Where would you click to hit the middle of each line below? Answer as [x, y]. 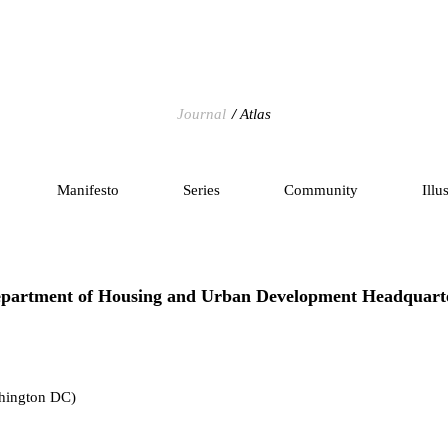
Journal [201, 114]
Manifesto [87, 190]
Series [201, 190]
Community [320, 190]
